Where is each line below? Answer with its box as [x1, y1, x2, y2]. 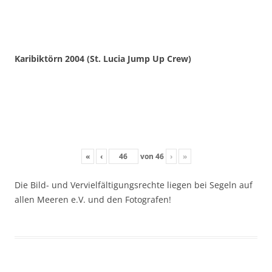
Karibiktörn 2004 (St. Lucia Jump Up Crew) [15, 52, 191, 64]
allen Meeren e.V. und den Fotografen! [15, 193, 171, 205]
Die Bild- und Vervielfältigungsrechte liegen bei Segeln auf [15, 178, 253, 191]
